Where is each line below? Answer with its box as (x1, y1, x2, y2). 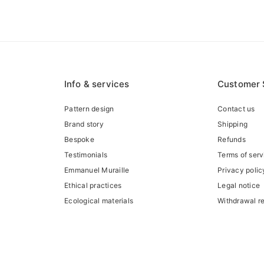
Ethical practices (64, 181, 122, 190)
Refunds (217, 135, 246, 144)
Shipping (217, 120, 248, 128)
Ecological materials (64, 196, 134, 205)
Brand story (64, 120, 104, 128)
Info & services (64, 78, 130, 90)
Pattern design (64, 104, 114, 113)
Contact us (217, 104, 255, 113)
